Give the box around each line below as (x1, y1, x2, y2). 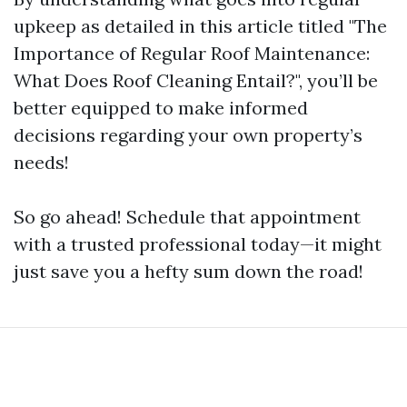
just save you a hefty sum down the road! (14, 260, 363, 283)
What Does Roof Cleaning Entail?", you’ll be (14, 69, 378, 92)
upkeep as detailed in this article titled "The (14, 15, 387, 37)
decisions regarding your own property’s (14, 124, 362, 146)
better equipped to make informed (14, 96, 308, 119)
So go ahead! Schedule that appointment (14, 205, 361, 228)
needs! (14, 151, 69, 174)
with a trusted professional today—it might (14, 233, 382, 255)
